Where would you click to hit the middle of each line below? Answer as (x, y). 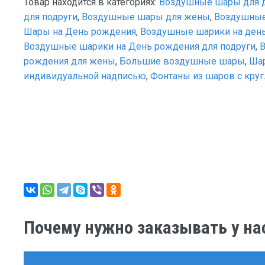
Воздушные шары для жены (146, 17)
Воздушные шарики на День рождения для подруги (140, 46)
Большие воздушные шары (182, 61)
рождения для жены (70, 61)
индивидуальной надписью (85, 76)
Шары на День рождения (80, 31)
